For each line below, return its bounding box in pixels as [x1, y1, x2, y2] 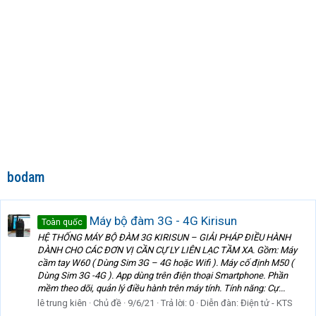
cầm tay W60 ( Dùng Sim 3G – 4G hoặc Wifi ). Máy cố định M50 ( [37, 257, 293, 269]
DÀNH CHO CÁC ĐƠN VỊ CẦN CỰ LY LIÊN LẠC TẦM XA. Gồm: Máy [37, 245, 297, 256]
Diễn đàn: [200, 298, 241, 309]
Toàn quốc [42, 217, 83, 227]
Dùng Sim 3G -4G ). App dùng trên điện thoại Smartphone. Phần [37, 270, 288, 281]
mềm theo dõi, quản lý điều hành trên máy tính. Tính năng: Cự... [37, 283, 285, 294]
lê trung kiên [37, 298, 87, 309]
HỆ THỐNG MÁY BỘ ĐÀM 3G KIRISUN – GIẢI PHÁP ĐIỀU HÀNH [37, 232, 291, 243]
